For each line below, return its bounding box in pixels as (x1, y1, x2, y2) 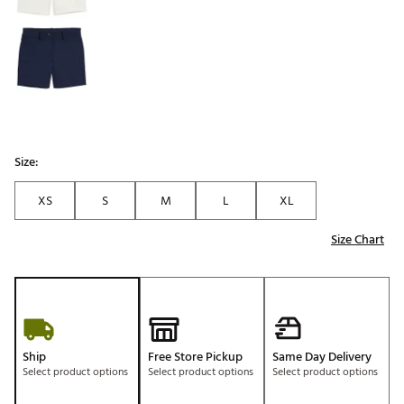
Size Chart (331, 229, 384, 251)
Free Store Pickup (147, 346, 243, 368)
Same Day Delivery (272, 346, 372, 368)
